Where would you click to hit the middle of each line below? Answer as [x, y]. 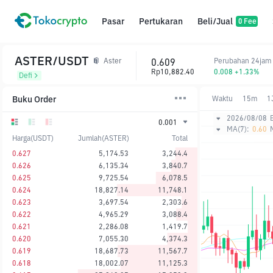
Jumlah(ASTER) [104, 138]
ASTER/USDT [52, 61]
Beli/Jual [215, 21]
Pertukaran [161, 21]
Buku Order [34, 99]
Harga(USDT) [33, 138]
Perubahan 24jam [243, 60]
